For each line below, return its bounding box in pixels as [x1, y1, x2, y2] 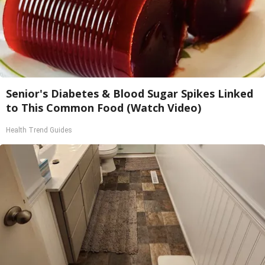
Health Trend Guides [6, 126, 72, 134]
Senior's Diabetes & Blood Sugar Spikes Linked [6, 86, 253, 101]
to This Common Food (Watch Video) [6, 101, 201, 115]
